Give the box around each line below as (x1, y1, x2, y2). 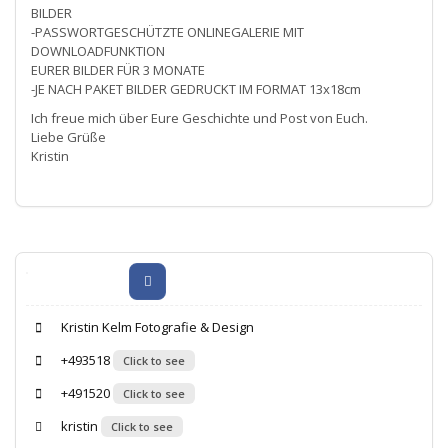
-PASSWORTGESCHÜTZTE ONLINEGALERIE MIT (31, 22, 304, 41)
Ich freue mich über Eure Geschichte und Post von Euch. (31, 108, 368, 127)
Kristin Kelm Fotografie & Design (58, 317, 254, 336)
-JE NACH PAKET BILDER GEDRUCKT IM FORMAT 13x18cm (31, 79, 361, 98)
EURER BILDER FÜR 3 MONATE (31, 60, 205, 79)
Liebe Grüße (31, 127, 106, 146)
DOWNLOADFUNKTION (31, 41, 165, 60)
